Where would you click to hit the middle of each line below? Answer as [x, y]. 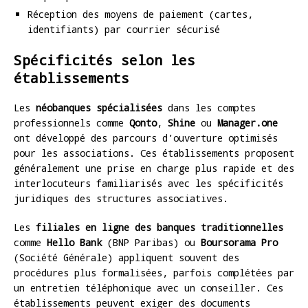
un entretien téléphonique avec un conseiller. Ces [148, 287]
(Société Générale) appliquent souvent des [126, 257]
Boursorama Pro [239, 242]
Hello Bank [74, 242]
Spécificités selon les [104, 59]
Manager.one [247, 122]
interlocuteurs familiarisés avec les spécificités [148, 183]
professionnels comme [71, 122]
